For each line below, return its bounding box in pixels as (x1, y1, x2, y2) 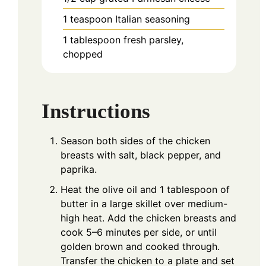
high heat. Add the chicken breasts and (61, 212, 236, 224)
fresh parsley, (123, 33, 183, 46)
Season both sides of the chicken (61, 135, 210, 147)
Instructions (42, 100, 150, 123)
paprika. (61, 163, 97, 176)
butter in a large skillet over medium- (61, 198, 227, 210)
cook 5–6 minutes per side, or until (61, 226, 217, 239)
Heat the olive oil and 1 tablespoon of (61, 183, 230, 196)
